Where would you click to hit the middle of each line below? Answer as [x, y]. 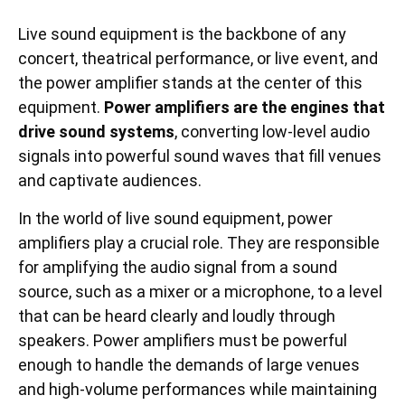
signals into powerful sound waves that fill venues [200, 156]
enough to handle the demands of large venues [189, 364]
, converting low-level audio [272, 132]
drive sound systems [96, 132]
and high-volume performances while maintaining [198, 389]
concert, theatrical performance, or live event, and [198, 59]
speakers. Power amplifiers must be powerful [183, 340]
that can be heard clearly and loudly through [177, 316]
